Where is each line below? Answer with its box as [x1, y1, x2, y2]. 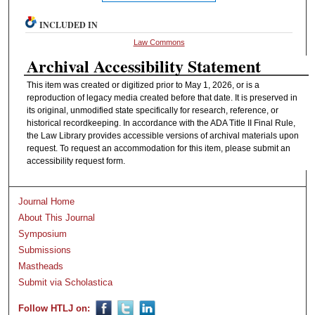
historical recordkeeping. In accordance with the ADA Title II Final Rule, [27, 117, 296, 128]
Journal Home [18, 196, 75, 207]
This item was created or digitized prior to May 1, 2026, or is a [27, 79, 260, 90]
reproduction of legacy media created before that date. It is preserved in [27, 92, 298, 103]
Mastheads [18, 261, 64, 272]
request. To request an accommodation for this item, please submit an [27, 143, 291, 153]
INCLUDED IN [39, 18, 98, 31]
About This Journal [18, 212, 96, 224]
